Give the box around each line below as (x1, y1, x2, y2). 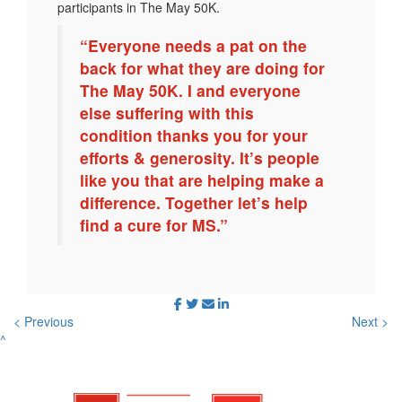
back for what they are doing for (80, 56, 325, 79)
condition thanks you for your (80, 123, 308, 146)
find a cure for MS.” (80, 213, 228, 236)
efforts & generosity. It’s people (80, 145, 319, 169)
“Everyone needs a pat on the (80, 33, 307, 57)
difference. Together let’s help (80, 190, 308, 214)
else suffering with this (80, 100, 254, 124)
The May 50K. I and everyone (80, 78, 301, 101)
